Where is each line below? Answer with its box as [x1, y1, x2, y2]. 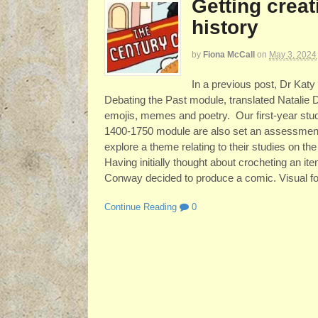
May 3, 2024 [269, 50, 317, 60]
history [192, 16, 258, 38]
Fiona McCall [203, 50, 255, 60]
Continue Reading [104, 202, 177, 213]
